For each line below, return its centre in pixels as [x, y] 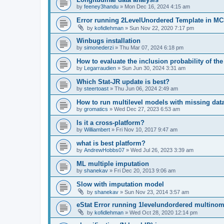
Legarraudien [100, 68]
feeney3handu [101, 6]
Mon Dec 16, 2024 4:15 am [157, 6]
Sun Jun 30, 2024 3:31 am [154, 68]
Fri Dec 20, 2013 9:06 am [145, 170]
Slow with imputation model [120, 184]
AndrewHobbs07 [104, 150]
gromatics [96, 109]
